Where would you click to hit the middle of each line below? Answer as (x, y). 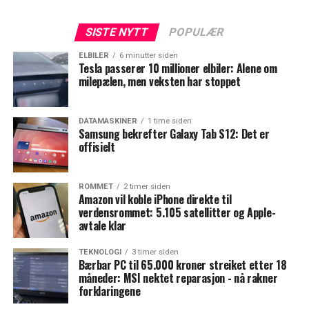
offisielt (97, 147)
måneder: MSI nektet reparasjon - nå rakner (178, 278)
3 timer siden (155, 252)
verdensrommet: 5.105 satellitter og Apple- (177, 213)
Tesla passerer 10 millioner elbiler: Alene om (178, 69)
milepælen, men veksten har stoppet (159, 82)
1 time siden (169, 121)
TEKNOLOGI (100, 252)
